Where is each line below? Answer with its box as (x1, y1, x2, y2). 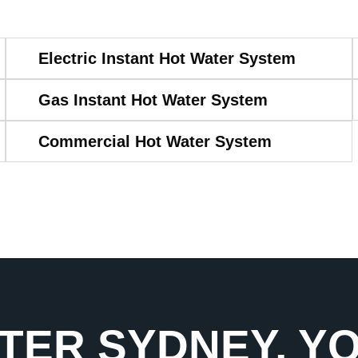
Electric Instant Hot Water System (38, 49, 296, 67)
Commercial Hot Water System (38, 132, 272, 150)
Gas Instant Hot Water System (38, 90, 268, 109)
